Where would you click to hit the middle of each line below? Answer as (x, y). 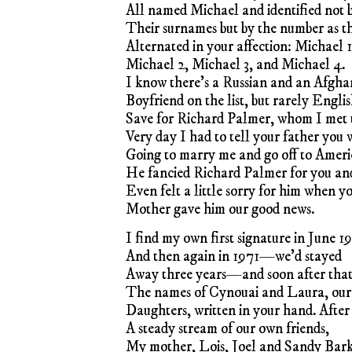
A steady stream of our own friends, (227, 328)
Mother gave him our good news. (220, 209)
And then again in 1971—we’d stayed (234, 256)
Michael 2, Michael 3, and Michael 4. (235, 64)
